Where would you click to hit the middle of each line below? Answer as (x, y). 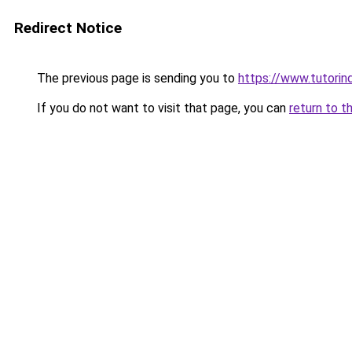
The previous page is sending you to (136, 78)
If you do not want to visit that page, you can (161, 108)
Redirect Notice (68, 28)
